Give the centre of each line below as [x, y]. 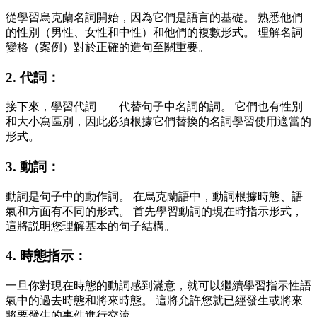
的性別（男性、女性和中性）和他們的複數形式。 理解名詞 [154, 32]
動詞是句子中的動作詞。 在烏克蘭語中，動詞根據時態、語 [154, 196]
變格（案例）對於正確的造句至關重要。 [108, 47]
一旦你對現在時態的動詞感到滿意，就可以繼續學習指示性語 [158, 286]
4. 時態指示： [46, 256]
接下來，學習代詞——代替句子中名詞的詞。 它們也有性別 [154, 107]
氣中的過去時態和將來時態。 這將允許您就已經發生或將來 [154, 301]
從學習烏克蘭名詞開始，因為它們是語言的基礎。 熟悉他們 [154, 17]
